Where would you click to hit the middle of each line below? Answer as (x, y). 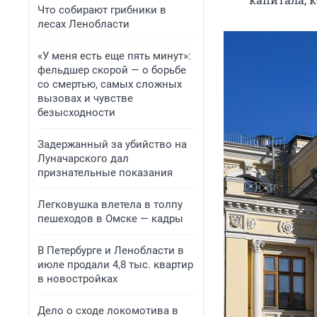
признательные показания (105, 173)
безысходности (76, 113)
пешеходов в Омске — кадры (110, 219)
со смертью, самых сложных (110, 84)
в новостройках (77, 279)
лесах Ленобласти (83, 24)
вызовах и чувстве (85, 98)
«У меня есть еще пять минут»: (114, 56)
